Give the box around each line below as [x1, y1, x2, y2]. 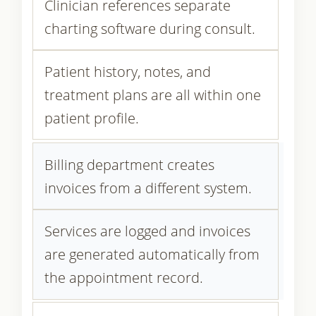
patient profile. [44, 109, 139, 128]
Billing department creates [44, 154, 214, 174]
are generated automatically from [44, 245, 260, 265]
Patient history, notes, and [44, 62, 211, 82]
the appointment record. [44, 268, 203, 288]
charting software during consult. [44, 18, 255, 38]
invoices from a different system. [44, 178, 252, 197]
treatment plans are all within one [44, 85, 261, 105]
